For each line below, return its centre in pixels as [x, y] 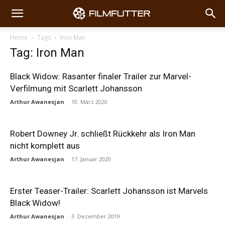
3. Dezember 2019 [96, 216]
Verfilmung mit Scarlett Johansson [76, 88]
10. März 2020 [89, 102]
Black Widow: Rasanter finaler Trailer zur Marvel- [101, 76]
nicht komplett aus [45, 146]
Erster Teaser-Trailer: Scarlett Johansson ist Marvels [109, 191]
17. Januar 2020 [91, 159]
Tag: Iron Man [47, 53]
